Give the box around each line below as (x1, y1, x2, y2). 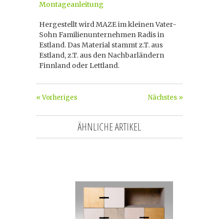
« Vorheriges (36, 93, 77, 102)
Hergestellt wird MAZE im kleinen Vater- (39, 20, 176, 29)
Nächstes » (148, 93, 183, 102)
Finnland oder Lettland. (39, 61, 119, 70)
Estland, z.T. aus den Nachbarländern (39, 51, 164, 60)
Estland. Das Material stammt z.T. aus (39, 41, 163, 49)
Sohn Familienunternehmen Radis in (39, 30, 164, 39)
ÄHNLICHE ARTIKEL (78, 120, 141, 133)
